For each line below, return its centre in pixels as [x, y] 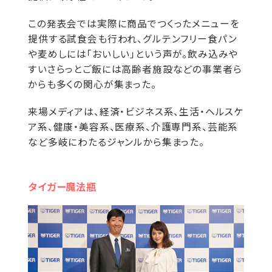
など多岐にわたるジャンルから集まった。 [116, 141]
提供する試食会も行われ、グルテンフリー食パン [133, 38]
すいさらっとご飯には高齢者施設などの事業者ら [135, 69]
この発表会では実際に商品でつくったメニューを [134, 23]
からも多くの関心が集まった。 [92, 84]
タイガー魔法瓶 [62, 186]
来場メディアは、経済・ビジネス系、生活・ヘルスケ [136, 111]
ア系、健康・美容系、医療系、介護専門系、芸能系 [133, 126]
